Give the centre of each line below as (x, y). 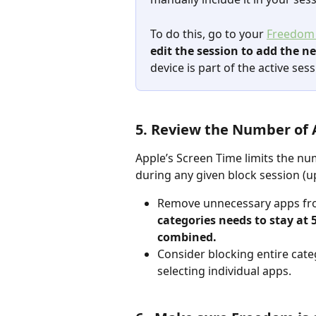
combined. (187, 237)
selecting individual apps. (224, 271)
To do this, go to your (208, 34)
